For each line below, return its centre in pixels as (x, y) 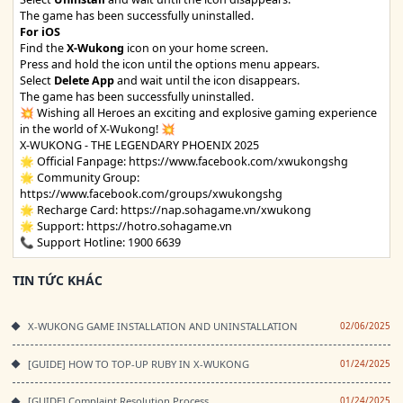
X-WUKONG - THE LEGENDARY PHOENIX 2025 (139, 145)
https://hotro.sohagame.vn (159, 226)
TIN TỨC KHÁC (58, 281)
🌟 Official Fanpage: (74, 161)
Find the (43, 48)
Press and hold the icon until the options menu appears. (170, 64)
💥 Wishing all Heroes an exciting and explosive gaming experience (198, 112)
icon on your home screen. (196, 48)
